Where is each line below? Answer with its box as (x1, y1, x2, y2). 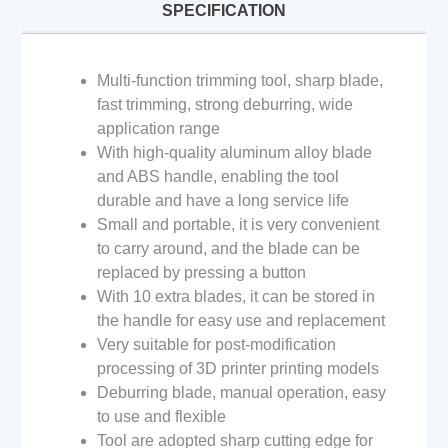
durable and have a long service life (97, 192, 350, 210)
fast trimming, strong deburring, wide (97, 96, 354, 114)
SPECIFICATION (162, 2, 286, 20)
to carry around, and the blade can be (97, 240, 361, 258)
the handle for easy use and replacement (97, 312, 386, 330)
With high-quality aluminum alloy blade (97, 144, 373, 162)
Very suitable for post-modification (97, 336, 337, 354)
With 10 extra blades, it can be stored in (97, 288, 376, 306)
